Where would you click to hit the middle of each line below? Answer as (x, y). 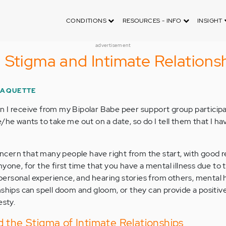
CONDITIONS (87, 21)
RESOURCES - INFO (153, 21)
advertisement (113, 45)
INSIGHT (211, 21)
